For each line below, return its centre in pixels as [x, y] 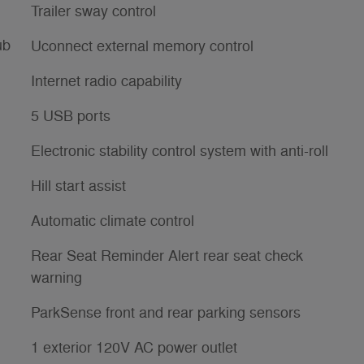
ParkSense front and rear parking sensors [166, 312]
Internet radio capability [106, 81]
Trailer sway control [93, 11]
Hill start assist [78, 186]
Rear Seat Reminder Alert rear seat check [167, 256]
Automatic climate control [113, 221]
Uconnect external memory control [142, 46]
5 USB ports [71, 116]
